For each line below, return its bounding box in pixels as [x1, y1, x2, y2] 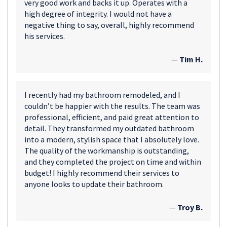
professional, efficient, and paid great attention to [24, 112, 199, 122]
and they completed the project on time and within [24, 157, 201, 167]
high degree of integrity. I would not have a [24, 9, 172, 19]
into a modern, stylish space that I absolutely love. [24, 134, 199, 144]
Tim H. [179, 54, 203, 64]
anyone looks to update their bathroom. [24, 179, 164, 189]
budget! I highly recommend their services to [24, 168, 179, 178]
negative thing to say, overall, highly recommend [24, 20, 194, 30]
